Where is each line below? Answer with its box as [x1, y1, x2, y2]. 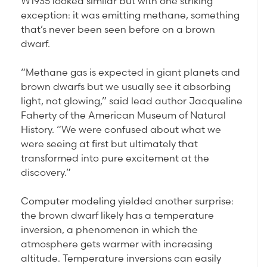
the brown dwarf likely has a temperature [21, 209, 214, 222]
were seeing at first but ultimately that [21, 138, 198, 150]
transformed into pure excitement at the [21, 152, 209, 164]
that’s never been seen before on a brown [21, 23, 215, 36]
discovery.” [21, 166, 71, 179]
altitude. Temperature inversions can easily [21, 252, 221, 265]
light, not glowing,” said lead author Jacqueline [21, 95, 243, 107]
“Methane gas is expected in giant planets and [21, 66, 240, 79]
